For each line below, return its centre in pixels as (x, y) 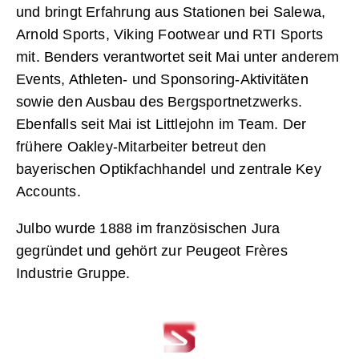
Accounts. (48, 192)
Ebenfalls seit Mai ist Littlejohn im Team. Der (161, 125)
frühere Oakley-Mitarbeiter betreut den (141, 147)
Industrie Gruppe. (73, 274)
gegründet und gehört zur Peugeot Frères (152, 251)
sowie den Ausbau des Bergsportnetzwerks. (159, 102)
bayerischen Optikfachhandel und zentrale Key (169, 169)
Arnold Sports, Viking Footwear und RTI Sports (170, 35)
